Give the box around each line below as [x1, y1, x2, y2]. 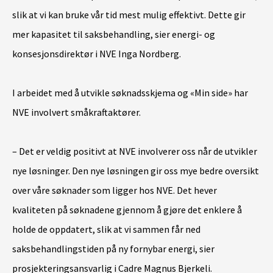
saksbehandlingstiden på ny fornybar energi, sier [12, 243, 214, 255]
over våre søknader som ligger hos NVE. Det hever [12, 184, 217, 196]
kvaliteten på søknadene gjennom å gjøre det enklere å [12, 204, 242, 216]
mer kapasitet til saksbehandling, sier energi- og [12, 28, 215, 40]
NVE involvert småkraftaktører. [12, 106, 143, 118]
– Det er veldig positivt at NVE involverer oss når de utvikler [12, 145, 257, 157]
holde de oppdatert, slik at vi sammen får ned [12, 223, 200, 235]
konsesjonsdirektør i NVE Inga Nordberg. [12, 48, 181, 60]
